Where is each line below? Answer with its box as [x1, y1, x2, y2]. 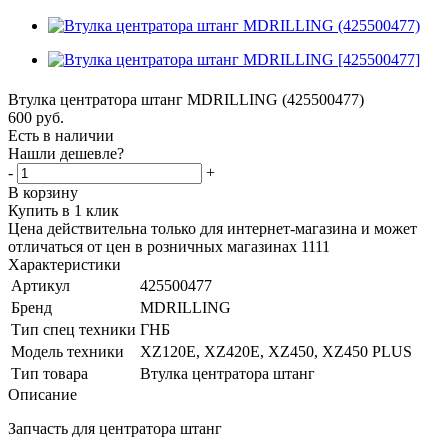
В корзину [8, 184, 78, 201]
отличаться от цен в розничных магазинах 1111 [8, 238, 330, 255]
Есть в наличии [8, 127, 114, 144]
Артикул [11, 277, 70, 294]
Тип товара [11, 365, 88, 382]
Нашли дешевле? [8, 145, 124, 162]
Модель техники [11, 343, 124, 360]
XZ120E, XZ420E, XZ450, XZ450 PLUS [140, 343, 412, 360]
